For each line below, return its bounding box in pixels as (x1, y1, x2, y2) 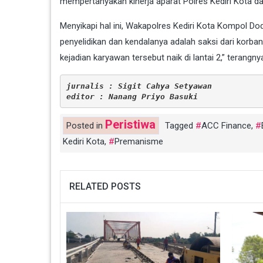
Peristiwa (105, 117, 156, 131)
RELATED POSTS (69, 181, 141, 192)
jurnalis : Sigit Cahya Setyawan (66, 81, 212, 90)
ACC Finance (201, 120, 251, 131)
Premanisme (114, 136, 163, 147)
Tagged (165, 120, 195, 131)
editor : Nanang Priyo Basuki (66, 92, 198, 101)
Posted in (66, 120, 105, 131)
